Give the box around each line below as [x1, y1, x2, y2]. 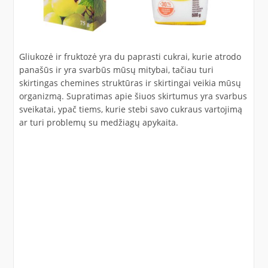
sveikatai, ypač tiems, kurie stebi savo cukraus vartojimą [19, 103, 242, 115]
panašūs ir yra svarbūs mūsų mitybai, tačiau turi [19, 63, 214, 75]
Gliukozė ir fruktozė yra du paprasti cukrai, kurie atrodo [19, 50, 241, 62]
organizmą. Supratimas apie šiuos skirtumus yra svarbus [19, 90, 247, 102]
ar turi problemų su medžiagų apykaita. [19, 116, 178, 128]
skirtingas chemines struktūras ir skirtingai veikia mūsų [19, 77, 241, 89]
